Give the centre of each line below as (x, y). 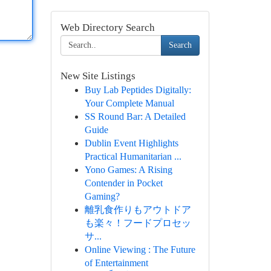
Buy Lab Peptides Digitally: (138, 90)
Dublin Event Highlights (131, 143)
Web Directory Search (107, 28)
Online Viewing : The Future (140, 250)
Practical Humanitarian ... (133, 156)
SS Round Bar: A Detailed (135, 116)
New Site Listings (98, 76)
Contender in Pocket (123, 183)
